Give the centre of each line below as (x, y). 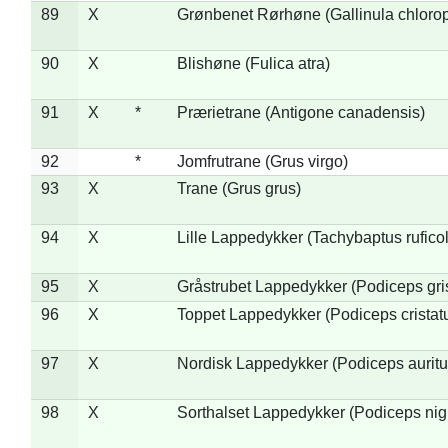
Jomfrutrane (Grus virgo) (262, 161)
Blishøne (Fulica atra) (253, 63)
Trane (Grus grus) (238, 188)
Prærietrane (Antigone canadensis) (300, 112)
